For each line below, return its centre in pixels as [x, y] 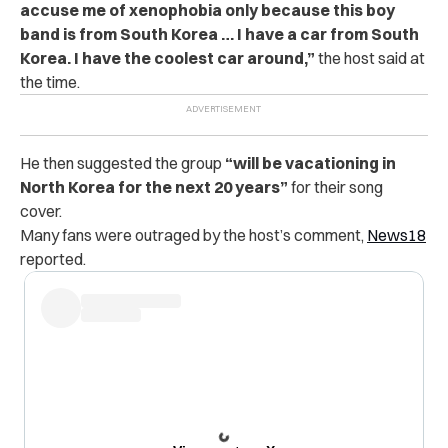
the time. [50, 81]
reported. [53, 258]
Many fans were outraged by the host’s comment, [193, 234]
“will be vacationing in [310, 162]
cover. [41, 210]
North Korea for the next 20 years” [154, 186]
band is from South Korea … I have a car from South [219, 33]
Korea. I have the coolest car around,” [167, 57]
